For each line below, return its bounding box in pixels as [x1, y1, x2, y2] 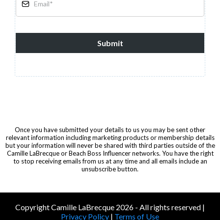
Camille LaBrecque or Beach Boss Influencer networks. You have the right [6, 149, 214, 157]
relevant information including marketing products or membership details [5, 134, 215, 141]
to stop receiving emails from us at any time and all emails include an [13, 157, 207, 165]
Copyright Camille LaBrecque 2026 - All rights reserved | [15, 202, 205, 212]
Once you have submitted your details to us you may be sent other [15, 126, 205, 134]
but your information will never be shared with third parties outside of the [5, 141, 215, 149]
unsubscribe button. [82, 165, 138, 173]
